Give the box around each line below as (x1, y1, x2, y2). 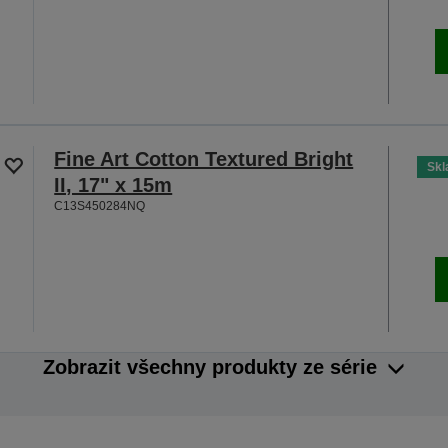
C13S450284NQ (54, 199, 146, 214)
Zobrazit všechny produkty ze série (43, 356, 377, 379)
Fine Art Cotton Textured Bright (54, 148, 354, 171)
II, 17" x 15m (54, 174, 173, 197)
